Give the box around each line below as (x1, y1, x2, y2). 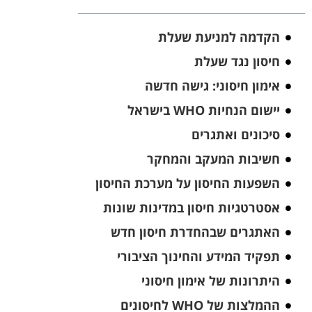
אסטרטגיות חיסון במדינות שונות (102, 199, 280, 217)
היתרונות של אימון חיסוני (141, 272, 280, 290)
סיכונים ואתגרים (191, 126, 280, 143)
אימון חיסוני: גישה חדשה (144, 77, 280, 95)
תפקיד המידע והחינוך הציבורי (116, 248, 280, 265)
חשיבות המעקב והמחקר (146, 150, 280, 168)
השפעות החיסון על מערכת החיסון (95, 175, 280, 192)
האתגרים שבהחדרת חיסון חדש (110, 224, 280, 241)
